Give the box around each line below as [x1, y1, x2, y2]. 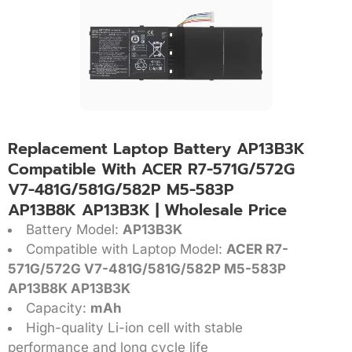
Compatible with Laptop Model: [26, 240, 226, 257]
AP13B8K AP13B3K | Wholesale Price [8, 197, 287, 222]
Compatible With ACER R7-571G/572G [8, 156, 295, 181]
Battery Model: [26, 221, 123, 237]
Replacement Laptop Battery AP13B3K [8, 136, 305, 160]
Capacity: [26, 299, 90, 316]
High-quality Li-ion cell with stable [26, 319, 243, 335]
